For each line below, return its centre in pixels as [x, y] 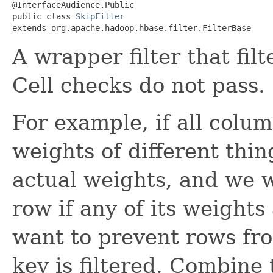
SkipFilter [100, 16]
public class [44, 16]
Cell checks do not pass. [139, 85]
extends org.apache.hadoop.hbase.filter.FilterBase [132, 28]
